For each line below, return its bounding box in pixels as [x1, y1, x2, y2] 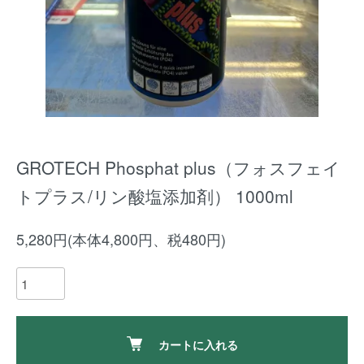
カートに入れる [158, 336, 238, 353]
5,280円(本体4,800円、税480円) [16, 228, 226, 249]
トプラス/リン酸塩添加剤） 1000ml [16, 184, 293, 208]
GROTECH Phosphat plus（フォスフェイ [16, 155, 340, 180]
